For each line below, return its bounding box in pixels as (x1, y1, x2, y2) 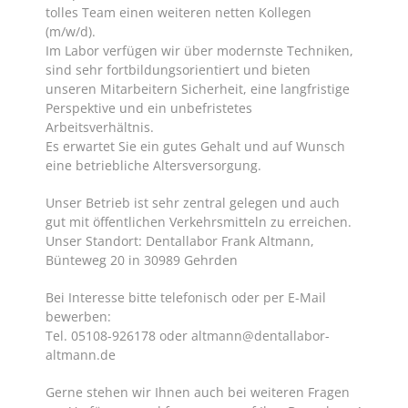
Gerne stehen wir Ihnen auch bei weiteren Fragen (46, 383, 350, 401)
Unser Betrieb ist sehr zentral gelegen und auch (46, 194, 340, 211)
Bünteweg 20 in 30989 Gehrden (46, 251, 238, 269)
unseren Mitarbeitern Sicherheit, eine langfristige (46, 80, 350, 97)
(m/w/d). (46, 23, 96, 40)
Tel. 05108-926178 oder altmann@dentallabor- (46, 327, 330, 344)
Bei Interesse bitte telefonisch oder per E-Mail (46, 289, 326, 306)
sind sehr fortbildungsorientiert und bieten (46, 61, 311, 78)
